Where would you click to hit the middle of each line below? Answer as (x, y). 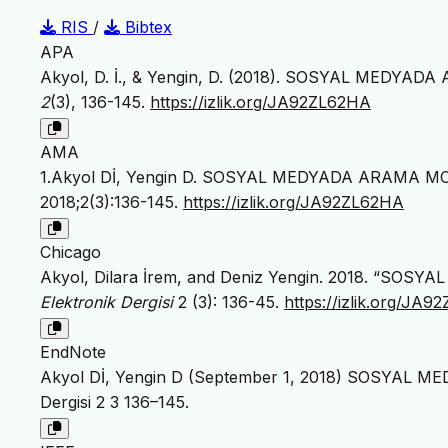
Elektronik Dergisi (106, 301)
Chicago (70, 251)
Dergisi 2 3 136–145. (114, 401)
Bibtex (146, 26)
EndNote (73, 351)
